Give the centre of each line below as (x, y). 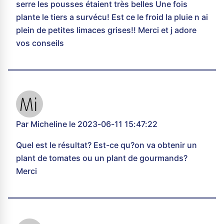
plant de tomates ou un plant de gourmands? (102, 158)
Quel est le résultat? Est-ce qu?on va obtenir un (106, 145)
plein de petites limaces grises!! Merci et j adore (106, 30)
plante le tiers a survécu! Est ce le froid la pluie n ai (112, 17)
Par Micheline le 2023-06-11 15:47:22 (87, 124)
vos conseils (40, 43)
